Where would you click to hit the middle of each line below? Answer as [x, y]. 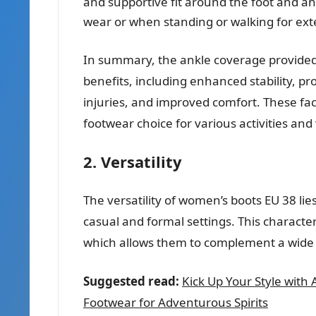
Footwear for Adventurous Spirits [176, 302]
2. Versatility [133, 161]
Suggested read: [131, 281]
